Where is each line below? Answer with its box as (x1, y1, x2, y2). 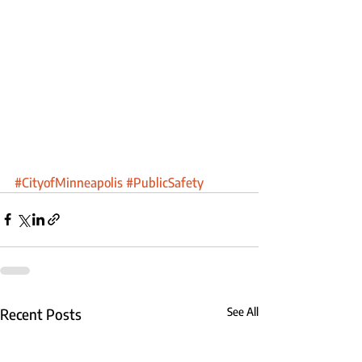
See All (227, 304, 259, 318)
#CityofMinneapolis (15, 174, 123, 191)
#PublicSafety (126, 174, 204, 191)
